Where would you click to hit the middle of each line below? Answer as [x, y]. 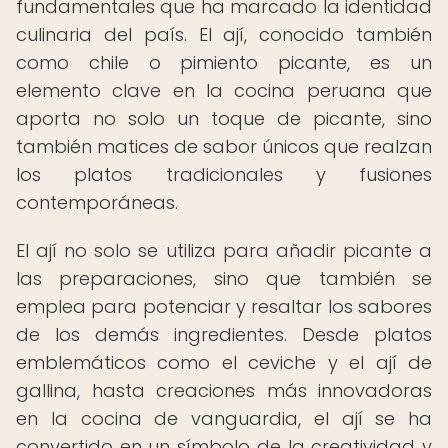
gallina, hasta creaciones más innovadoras [224, 390]
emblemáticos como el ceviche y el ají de [224, 362]
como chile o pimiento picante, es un [224, 62]
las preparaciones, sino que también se [224, 278]
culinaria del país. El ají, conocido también [224, 34]
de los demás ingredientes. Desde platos [224, 334]
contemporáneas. [97, 202]
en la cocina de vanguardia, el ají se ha [224, 418]
